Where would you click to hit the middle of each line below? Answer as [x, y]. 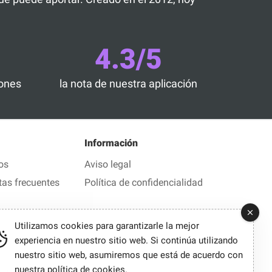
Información [111, 143]
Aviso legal [108, 164]
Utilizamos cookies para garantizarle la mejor [107, 226]
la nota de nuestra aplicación [128, 83]
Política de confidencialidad [144, 182]
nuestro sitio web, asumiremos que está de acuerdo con [129, 255]
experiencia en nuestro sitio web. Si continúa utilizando [126, 240]
